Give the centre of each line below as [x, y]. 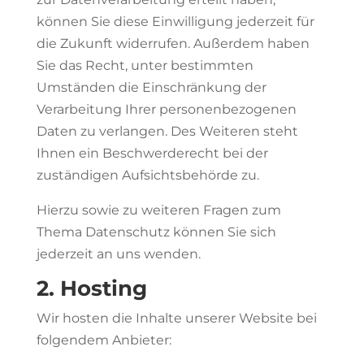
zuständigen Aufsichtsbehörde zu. [147, 175]
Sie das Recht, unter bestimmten [145, 65]
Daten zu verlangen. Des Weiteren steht [167, 131]
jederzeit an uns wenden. [118, 254]
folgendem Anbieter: [104, 340]
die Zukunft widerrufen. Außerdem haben [173, 43]
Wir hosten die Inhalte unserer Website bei [176, 318]
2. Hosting [91, 288]
